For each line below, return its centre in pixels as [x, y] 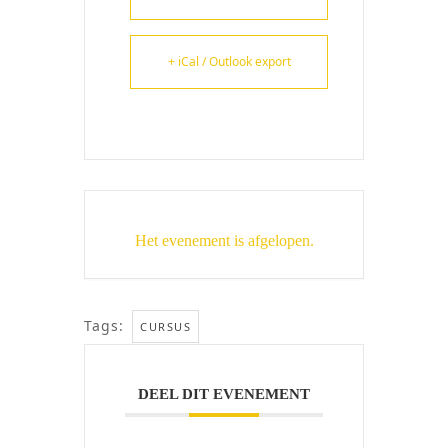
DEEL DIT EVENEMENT [224, 394]
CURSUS [165, 327]
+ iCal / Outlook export [229, 62]
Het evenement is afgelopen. [224, 241]
